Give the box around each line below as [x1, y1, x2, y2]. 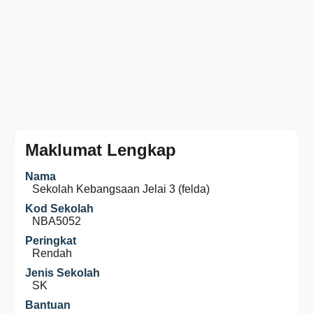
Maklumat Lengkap [25, 140, 176, 159]
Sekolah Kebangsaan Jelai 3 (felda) [32, 183, 210, 195]
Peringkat [25, 235, 76, 247]
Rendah [32, 247, 72, 259]
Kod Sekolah [25, 203, 94, 214]
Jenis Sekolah [25, 267, 100, 279]
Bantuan [25, 299, 71, 311]
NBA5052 [32, 215, 81, 227]
